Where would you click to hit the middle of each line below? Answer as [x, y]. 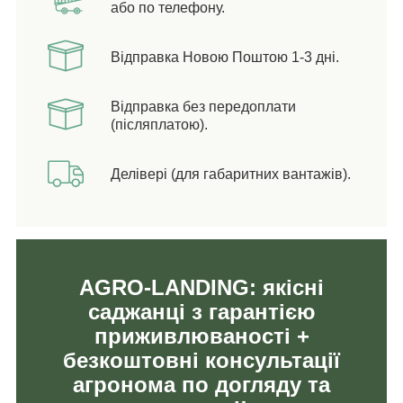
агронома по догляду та [201, 385]
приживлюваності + [201, 336]
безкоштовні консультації [201, 361]
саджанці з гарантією [201, 312]
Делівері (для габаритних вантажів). [231, 175]
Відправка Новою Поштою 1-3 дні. [225, 58]
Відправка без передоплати [203, 107]
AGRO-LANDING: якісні [201, 288]
